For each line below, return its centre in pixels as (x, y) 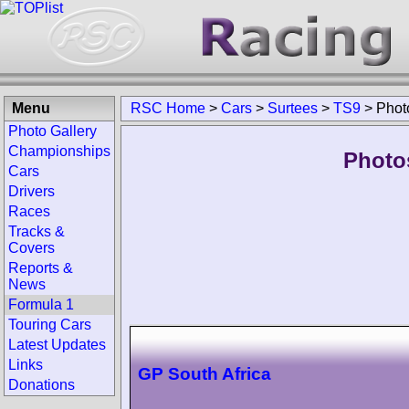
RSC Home (168, 108)
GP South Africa (204, 373)
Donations (42, 385)
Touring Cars (50, 325)
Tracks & (37, 231)
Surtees (293, 108)
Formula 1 (41, 304)
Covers (31, 248)
